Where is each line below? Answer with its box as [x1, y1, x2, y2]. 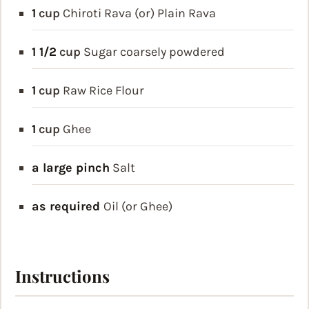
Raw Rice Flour [63, 83, 144, 99]
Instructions [15, 265, 110, 288]
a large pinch [32, 160, 110, 176]
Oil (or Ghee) [103, 199, 172, 215]
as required [32, 199, 103, 215]
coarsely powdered [120, 44, 225, 60]
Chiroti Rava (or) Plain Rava [63, 6, 216, 21]
